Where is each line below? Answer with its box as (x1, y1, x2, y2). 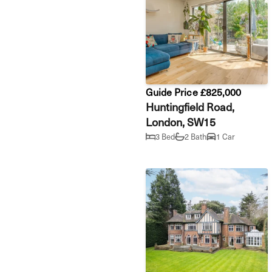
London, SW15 (146, 113, 216, 130)
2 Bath (185, 131, 207, 143)
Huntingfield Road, (146, 98, 235, 115)
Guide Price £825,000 (146, 84, 241, 99)
